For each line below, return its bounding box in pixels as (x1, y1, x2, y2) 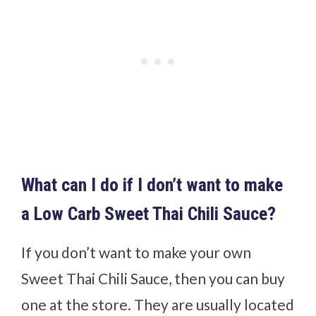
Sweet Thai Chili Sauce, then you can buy (21, 269, 286, 287)
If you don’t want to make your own (21, 243, 252, 261)
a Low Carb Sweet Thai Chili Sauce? (21, 202, 276, 224)
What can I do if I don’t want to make (21, 174, 284, 195)
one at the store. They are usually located (21, 295, 295, 313)
